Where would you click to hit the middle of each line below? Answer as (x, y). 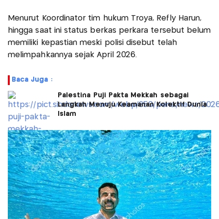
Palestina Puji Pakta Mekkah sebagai (123, 96)
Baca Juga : (32, 80)
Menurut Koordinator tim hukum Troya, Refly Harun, (105, 19)
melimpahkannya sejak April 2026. (73, 55)
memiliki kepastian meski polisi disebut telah (92, 43)
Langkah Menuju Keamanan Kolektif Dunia (132, 105)
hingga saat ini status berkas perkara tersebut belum (109, 31)
